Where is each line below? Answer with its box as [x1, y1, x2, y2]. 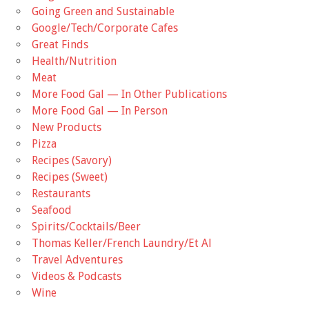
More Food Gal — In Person [32, 104, 168, 118]
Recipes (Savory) [32, 154, 112, 168]
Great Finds [32, 38, 88, 52]
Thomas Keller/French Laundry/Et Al [32, 237, 212, 250]
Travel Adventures [32, 253, 123, 267]
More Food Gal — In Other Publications [32, 88, 227, 101]
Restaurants [32, 187, 90, 201]
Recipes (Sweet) [32, 170, 108, 184]
